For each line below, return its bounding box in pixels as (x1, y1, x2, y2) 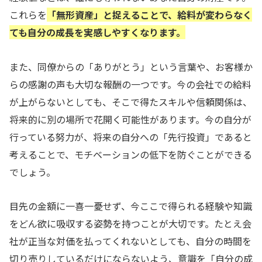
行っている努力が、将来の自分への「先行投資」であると (9, 129, 252, 144)
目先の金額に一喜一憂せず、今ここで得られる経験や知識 (9, 199, 252, 213)
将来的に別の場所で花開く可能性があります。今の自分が (9, 112, 251, 126)
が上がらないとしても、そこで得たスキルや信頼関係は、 (9, 94, 252, 109)
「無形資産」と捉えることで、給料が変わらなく (47, 7, 252, 22)
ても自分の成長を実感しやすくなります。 (9, 25, 185, 39)
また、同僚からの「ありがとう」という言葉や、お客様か (9, 59, 253, 74)
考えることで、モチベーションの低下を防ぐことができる (9, 147, 252, 161)
